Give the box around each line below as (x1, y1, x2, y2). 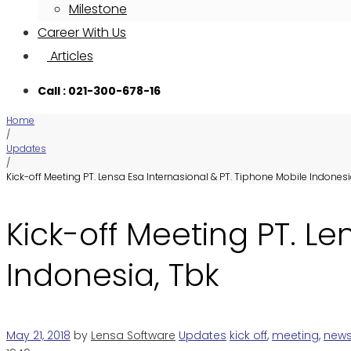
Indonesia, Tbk (6, 254, 219, 297)
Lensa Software (91, 327, 175, 343)
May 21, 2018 (6, 327, 71, 343)
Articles (47, 47, 93, 65)
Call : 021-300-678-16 (38, 83, 161, 99)
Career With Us (38, 24, 126, 42)
